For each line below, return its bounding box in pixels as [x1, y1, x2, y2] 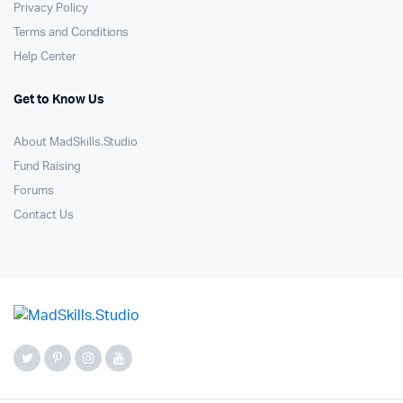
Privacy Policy [13, 3, 88, 14]
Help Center [13, 51, 76, 63]
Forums [13, 185, 54, 197]
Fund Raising [13, 161, 81, 173]
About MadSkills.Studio [13, 137, 139, 148]
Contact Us [13, 210, 74, 221]
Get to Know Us [13, 94, 104, 106]
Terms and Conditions [13, 27, 130, 39]
